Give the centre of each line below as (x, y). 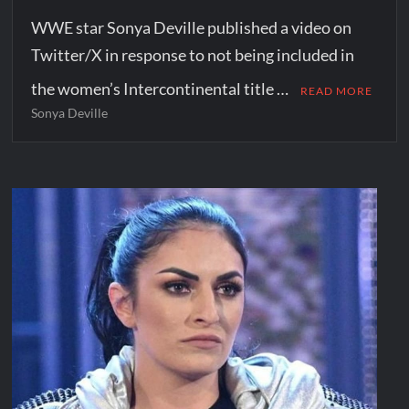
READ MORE (337, 90)
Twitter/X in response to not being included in (193, 54)
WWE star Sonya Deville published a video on (192, 27)
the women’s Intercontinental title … (162, 88)
